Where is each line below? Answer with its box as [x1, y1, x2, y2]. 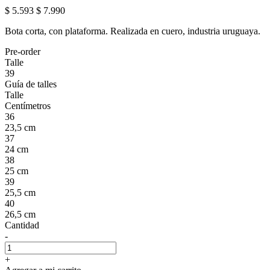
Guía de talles [5, 78, 57, 89]
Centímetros [5, 100, 51, 111]
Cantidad [5, 219, 39, 230]
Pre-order [5, 46, 40, 57]
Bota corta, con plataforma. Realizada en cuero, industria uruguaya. [5, 25, 260, 36]
